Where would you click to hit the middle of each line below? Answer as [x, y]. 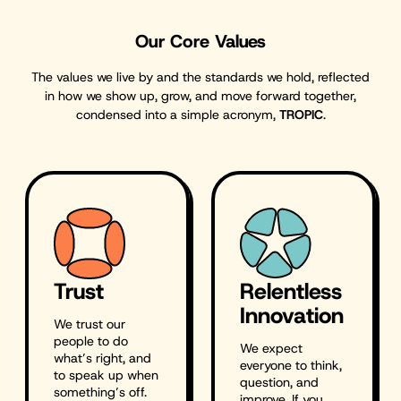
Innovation [292, 316]
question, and [280, 383]
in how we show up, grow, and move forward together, [200, 96]
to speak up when [107, 375]
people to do [91, 341]
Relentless [291, 292]
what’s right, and [103, 358]
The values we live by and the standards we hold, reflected [200, 77]
